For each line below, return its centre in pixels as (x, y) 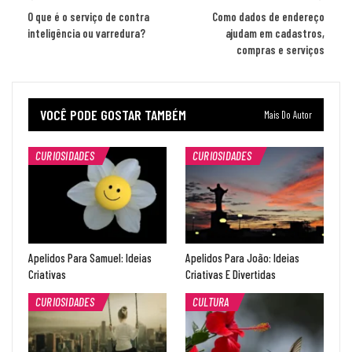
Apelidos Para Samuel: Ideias (90, 257)
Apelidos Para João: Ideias (242, 257)
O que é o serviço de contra (88, 16)
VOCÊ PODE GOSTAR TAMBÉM (113, 114)
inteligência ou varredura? (86, 33)
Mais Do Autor (288, 114)
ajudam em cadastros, (275, 33)
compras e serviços (280, 49)
